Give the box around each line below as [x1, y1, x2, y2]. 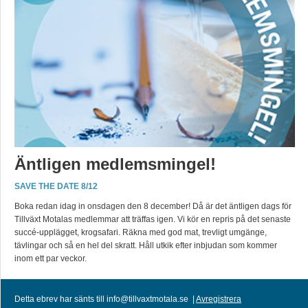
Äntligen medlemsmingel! [14, 155, 216, 173]
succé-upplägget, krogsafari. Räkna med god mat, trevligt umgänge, [14, 228, 267, 237]
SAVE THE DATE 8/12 [14, 181, 98, 191]
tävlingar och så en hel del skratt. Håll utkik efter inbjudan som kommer [14, 241, 277, 250]
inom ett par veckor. [14, 254, 87, 263]
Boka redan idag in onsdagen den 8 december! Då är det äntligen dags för [14, 201, 291, 211]
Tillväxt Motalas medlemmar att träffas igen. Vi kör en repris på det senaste [14, 214, 291, 224]
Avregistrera [196, 294, 241, 304]
